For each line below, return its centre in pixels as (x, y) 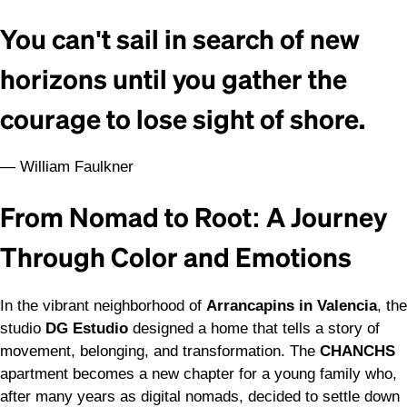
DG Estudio (87, 328)
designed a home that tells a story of (254, 328)
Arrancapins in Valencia (292, 305)
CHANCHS (357, 350)
